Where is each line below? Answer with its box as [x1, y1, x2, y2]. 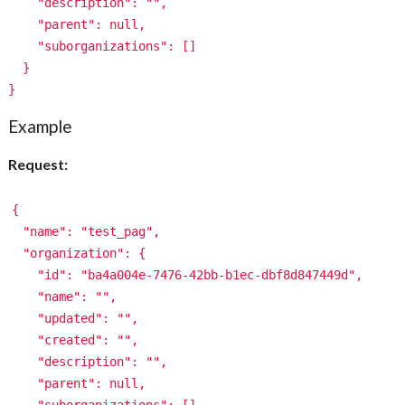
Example [8, 115, 73, 137]
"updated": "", [8, 310, 139, 325]
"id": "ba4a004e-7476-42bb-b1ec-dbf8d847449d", [8, 267, 363, 282]
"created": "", [8, 332, 139, 347]
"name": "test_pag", [8, 223, 161, 239]
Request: [8, 155, 69, 173]
